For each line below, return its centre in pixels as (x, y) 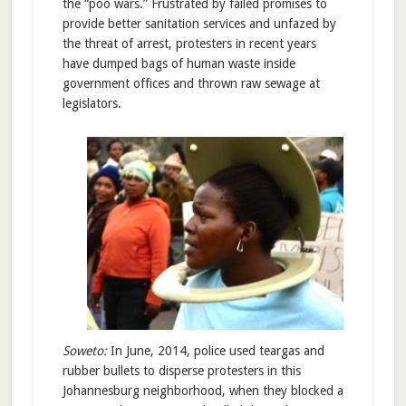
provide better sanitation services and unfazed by (199, 24)
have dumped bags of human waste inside (179, 64)
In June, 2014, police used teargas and (217, 350)
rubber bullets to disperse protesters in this (181, 370)
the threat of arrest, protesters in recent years (189, 44)
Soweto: (86, 350)
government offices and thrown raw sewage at (191, 84)
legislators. (92, 104)
